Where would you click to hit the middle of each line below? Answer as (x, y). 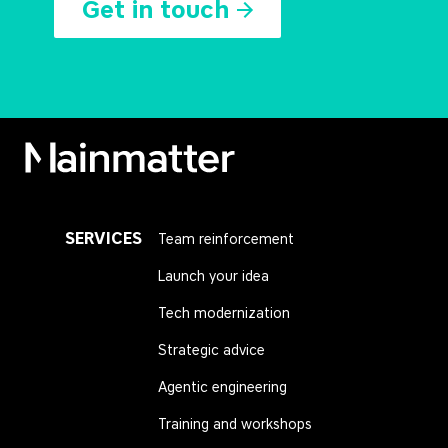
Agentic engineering (223, 388)
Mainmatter (303, 160)
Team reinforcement (226, 240)
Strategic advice (212, 351)
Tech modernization (224, 314)
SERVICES (104, 239)
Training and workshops (235, 425)
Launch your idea (214, 277)
